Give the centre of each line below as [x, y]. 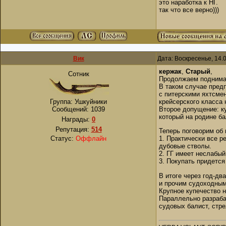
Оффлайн [91, 138]
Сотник [78, 74]
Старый [198, 71]
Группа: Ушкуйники [78, 102]
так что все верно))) [189, 10]
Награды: [77, 119]
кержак [170, 71]
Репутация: [73, 129]
